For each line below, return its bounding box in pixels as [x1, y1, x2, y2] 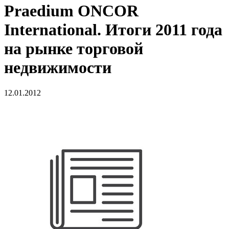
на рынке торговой [4, 39, 143, 58]
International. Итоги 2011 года [4, 20, 222, 39]
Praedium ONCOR [4, 2, 139, 20]
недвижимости [4, 58, 111, 77]
